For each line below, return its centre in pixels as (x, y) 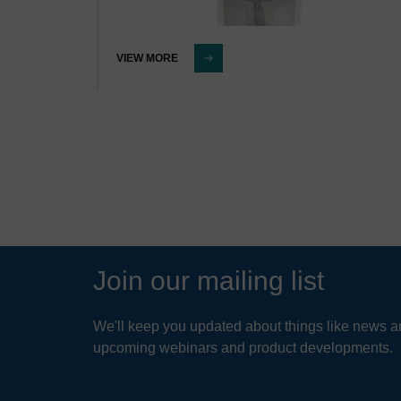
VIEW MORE (147, 59)
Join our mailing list (209, 281)
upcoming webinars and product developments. (243, 348)
